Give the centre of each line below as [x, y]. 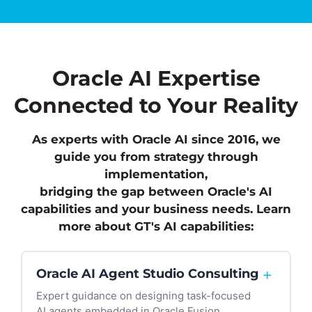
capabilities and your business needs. [139, 209]
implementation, [156, 174]
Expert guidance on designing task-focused [143, 296]
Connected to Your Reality [156, 105]
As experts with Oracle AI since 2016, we [156, 140]
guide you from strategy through [156, 157]
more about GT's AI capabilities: [156, 227]
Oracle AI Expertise [156, 78]
